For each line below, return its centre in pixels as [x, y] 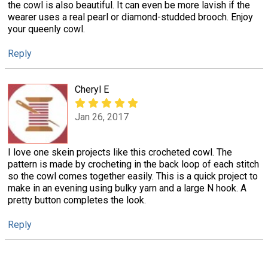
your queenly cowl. [46, 29]
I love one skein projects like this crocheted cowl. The [120, 152]
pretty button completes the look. [77, 200]
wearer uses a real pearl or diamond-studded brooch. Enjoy [130, 17]
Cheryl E [92, 89]
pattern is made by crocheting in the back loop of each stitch [133, 164]
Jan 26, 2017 [102, 117]
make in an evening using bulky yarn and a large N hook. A [127, 188]
